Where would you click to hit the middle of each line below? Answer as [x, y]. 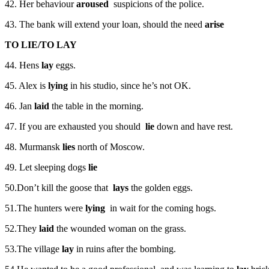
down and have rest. [194, 127]
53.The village [32, 249]
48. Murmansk [34, 147]
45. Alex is [26, 86]
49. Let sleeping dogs [45, 168]
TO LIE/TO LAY [41, 45]
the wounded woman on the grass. [120, 229]
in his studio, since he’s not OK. [129, 86]
